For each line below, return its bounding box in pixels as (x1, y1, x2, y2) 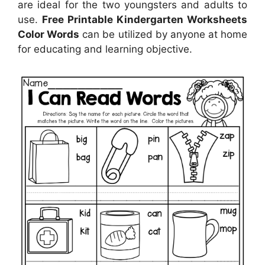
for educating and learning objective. (18, 43, 192, 55)
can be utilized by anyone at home (79, 28, 247, 40)
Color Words (18, 28, 80, 40)
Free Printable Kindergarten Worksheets (42, 13, 247, 25)
